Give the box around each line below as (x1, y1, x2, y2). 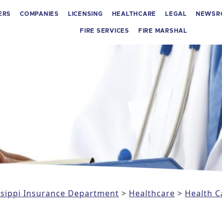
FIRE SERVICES (80, 28, 129, 34)
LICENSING (67, 11, 103, 17)
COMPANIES (20, 11, 59, 17)
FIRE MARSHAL (138, 28, 187, 34)
